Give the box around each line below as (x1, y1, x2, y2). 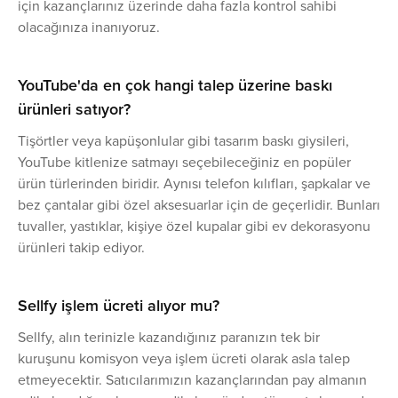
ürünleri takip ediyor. (18, 237, 145, 258)
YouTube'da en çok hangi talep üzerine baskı (18, 74, 332, 97)
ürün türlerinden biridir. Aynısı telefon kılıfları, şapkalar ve (18, 173, 370, 194)
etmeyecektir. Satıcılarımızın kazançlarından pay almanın (18, 370, 367, 390)
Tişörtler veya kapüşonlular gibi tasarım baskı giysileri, (18, 131, 349, 151)
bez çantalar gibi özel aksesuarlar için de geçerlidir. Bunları (18, 195, 380, 215)
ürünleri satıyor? (18, 98, 131, 121)
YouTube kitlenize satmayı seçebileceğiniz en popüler (18, 152, 351, 172)
